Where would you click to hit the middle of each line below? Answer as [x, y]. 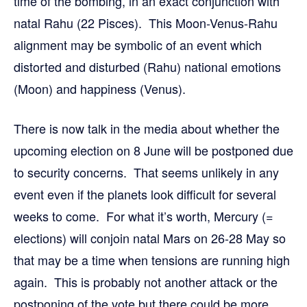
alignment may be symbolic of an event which [138, 44]
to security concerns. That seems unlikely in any [146, 172]
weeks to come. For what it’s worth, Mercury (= [144, 216]
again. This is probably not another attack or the [146, 281]
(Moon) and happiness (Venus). [101, 88]
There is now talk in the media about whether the [147, 128]
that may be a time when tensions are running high [152, 259]
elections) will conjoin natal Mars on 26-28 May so [150, 237]
